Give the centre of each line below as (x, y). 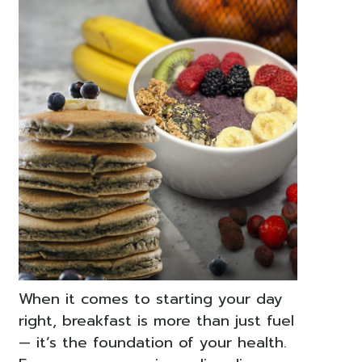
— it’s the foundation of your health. (152, 343)
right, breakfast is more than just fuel (156, 321)
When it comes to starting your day (150, 299)
